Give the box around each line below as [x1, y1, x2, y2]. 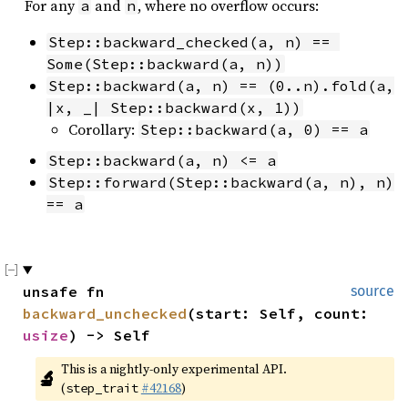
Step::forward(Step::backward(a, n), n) [48, 173, 394, 191]
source [351, 282, 394, 300]
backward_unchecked [23, 304, 187, 322]
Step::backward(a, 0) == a [140, 120, 368, 138]
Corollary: [68, 119, 138, 139]
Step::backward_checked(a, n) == [48, 33, 331, 51]
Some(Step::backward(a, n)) [46, 55, 283, 73]
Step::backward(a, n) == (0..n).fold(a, [48, 76, 394, 95]
